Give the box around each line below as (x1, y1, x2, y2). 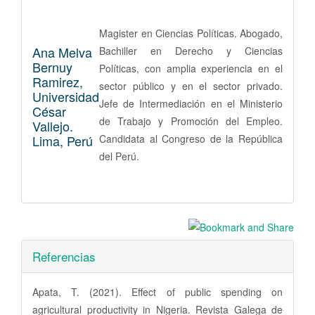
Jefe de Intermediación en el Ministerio (99, 96, 283, 111)
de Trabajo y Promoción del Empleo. (99, 114, 283, 129)
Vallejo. (32, 117, 73, 136)
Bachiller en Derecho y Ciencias (99, 44, 283, 58)
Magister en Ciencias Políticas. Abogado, (99, 26, 283, 41)
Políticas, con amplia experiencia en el (99, 61, 283, 76)
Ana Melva (32, 43, 92, 62)
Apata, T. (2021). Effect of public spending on (32, 284, 283, 299)
